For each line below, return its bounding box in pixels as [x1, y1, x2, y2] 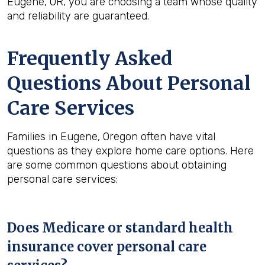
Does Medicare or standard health [7, 219, 233, 236]
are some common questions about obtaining [7, 159, 227, 172]
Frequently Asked [7, 47, 173, 70]
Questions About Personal [7, 72, 251, 95]
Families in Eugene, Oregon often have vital [7, 130, 215, 143]
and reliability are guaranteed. [7, 9, 149, 22]
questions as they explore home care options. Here [7, 144, 254, 157]
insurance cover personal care [7, 238, 206, 255]
